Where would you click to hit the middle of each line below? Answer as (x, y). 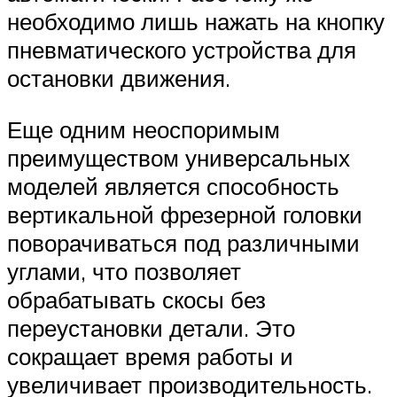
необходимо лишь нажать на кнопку (196, 22)
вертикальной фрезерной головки (185, 214)
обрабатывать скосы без (136, 299)
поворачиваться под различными (183, 242)
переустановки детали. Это (151, 327)
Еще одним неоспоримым (144, 129)
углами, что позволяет (124, 271)
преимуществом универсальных (179, 157)
